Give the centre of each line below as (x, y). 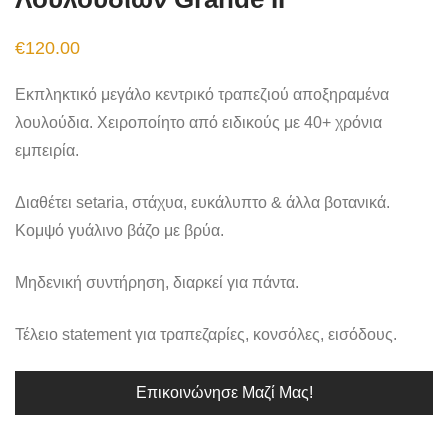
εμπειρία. (47, 150)
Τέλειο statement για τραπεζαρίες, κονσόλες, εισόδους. (206, 334)
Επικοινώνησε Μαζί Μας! (224, 392)
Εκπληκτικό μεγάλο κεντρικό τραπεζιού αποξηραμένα (202, 94)
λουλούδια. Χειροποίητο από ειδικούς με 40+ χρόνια (198, 122)
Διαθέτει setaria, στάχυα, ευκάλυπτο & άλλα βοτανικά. (202, 202)
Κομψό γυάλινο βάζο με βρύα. (119, 230)
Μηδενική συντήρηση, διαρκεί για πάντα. (157, 282)
